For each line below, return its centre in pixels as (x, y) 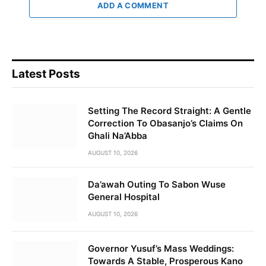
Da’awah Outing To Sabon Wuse (157, 185)
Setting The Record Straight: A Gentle (170, 111)
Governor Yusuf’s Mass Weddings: (161, 249)
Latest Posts (46, 74)
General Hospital (124, 197)
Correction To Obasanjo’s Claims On (165, 123)
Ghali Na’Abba (118, 136)
